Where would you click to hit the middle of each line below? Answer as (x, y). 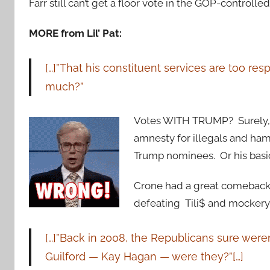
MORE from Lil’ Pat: (75, 33)
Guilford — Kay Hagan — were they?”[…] (146, 257)
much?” (64, 86)
